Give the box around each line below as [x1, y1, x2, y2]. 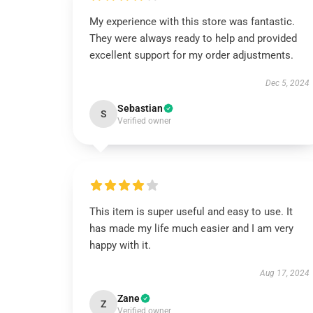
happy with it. [89, 239, 151, 252]
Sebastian [117, 103, 163, 114]
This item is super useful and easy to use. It [89, 205, 293, 218]
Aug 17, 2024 [259, 268, 310, 278]
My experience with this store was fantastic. [89, 15, 295, 28]
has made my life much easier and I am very [89, 222, 293, 235]
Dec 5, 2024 [265, 78, 310, 88]
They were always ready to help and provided [89, 32, 297, 45]
